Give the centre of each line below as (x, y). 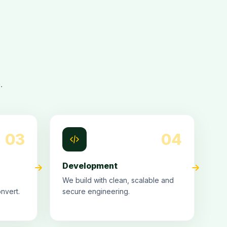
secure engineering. (96, 191)
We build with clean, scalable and (118, 180)
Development (90, 166)
